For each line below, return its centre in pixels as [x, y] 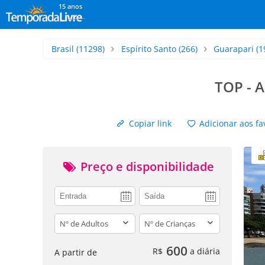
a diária [204, 251]
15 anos [70, 6]
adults [68, 219]
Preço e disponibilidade [146, 167]
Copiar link [149, 123]
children [156, 219]
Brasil [63, 49]
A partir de [76, 252]
